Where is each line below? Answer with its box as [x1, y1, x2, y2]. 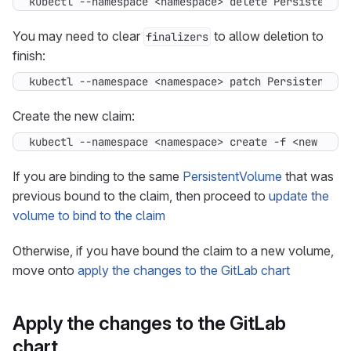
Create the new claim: [13, 108, 135, 124]
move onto [13, 262, 78, 278]
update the [269, 188, 329, 204]
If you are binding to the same [13, 168, 183, 184]
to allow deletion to [211, 28, 324, 44]
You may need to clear [13, 28, 143, 44]
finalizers [146, 30, 208, 44]
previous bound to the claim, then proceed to [13, 188, 269, 204]
